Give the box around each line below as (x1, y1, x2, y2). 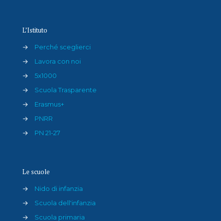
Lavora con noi (35, 57, 81, 66)
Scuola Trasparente (35, 86, 97, 94)
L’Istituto (22, 26, 47, 35)
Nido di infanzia (35, 184, 83, 193)
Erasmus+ (35, 100, 64, 109)
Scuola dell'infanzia (35, 199, 96, 207)
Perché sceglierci (35, 43, 91, 51)
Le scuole (22, 167, 50, 177)
